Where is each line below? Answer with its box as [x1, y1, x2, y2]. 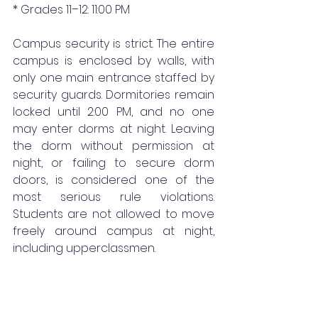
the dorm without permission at [13, 137, 214, 154]
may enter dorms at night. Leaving [13, 120, 214, 137]
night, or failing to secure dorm [13, 154, 214, 171]
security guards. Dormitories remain [13, 86, 214, 103]
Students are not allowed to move [13, 205, 214, 222]
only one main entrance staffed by [13, 69, 214, 86]
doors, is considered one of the [13, 171, 214, 188]
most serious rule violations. [13, 188, 214, 205]
